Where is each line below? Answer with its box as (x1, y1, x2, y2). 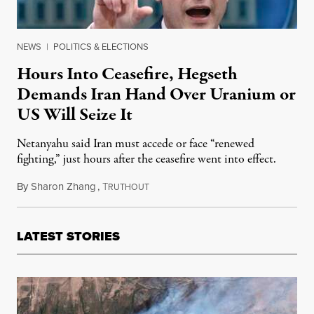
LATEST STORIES (17, 227, 120, 246)
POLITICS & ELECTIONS (53, 40, 149, 53)
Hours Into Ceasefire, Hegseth (17, 62, 238, 88)
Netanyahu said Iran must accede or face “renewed (17, 135, 254, 153)
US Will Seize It (17, 102, 132, 128)
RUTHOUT (108, 181, 149, 193)
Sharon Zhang (31, 179, 96, 194)
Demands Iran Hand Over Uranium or (17, 82, 296, 108)
